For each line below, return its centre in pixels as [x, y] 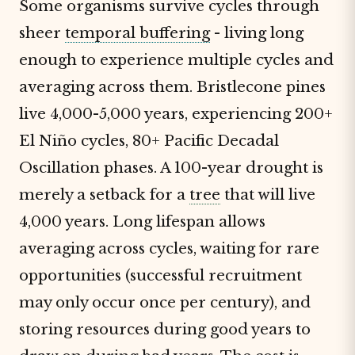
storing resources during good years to [165, 329]
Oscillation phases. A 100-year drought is [171, 168]
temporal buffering [137, 33]
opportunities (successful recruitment [160, 275]
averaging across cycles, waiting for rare [169, 248]
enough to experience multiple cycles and [176, 60]
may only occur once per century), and [165, 302]
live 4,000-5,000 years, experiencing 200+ [176, 114]
